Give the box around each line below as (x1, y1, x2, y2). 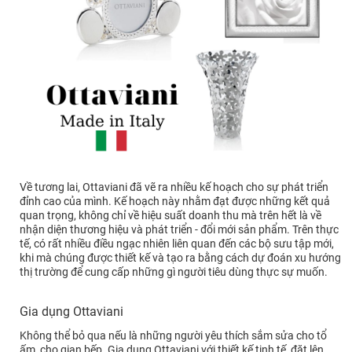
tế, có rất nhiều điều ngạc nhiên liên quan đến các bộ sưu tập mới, (20, 237, 334, 251)
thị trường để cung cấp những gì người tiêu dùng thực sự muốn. (20, 266, 328, 279)
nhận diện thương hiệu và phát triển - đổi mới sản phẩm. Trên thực (20, 223, 339, 236)
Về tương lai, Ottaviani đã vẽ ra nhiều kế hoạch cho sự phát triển (20, 181, 328, 194)
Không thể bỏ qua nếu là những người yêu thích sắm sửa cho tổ (20, 329, 327, 343)
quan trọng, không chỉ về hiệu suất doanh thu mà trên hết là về (20, 209, 321, 222)
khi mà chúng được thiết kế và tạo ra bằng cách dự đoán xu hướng (20, 251, 341, 265)
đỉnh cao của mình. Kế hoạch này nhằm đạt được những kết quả (20, 195, 330, 208)
